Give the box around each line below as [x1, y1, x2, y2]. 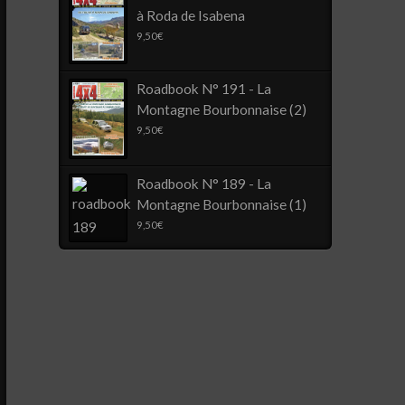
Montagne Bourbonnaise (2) [137, 100, 307, 118]
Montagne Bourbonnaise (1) [137, 195, 307, 212]
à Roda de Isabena [137, 6, 246, 24]
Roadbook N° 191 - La [137, 80, 272, 97]
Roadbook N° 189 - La [137, 174, 272, 192]
